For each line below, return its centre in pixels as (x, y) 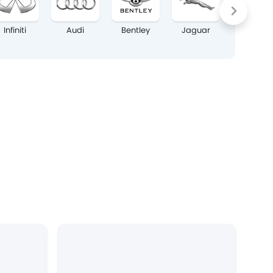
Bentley (136, 30)
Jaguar (196, 30)
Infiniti (15, 30)
